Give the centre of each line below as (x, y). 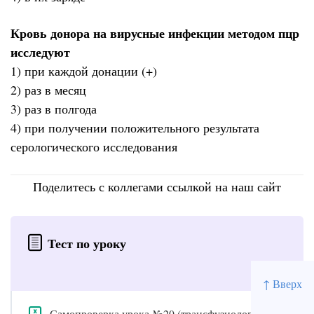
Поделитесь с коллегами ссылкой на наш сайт (157, 186)
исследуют (40, 52)
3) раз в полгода (54, 109)
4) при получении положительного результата (135, 128)
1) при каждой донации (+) (84, 71)
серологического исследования (94, 147)
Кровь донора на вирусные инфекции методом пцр (155, 33)
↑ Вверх (282, 283)
